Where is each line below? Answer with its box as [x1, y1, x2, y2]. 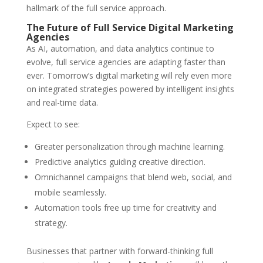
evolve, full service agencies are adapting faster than [26, 56, 225, 68]
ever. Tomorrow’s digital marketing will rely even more [26, 70, 232, 82]
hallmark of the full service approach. [26, 2, 166, 14]
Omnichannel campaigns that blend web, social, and [34, 171, 232, 183]
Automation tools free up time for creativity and [34, 202, 217, 214]
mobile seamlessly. [34, 187, 106, 198]
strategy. [34, 217, 68, 229]
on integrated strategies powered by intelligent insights [26, 83, 234, 95]
